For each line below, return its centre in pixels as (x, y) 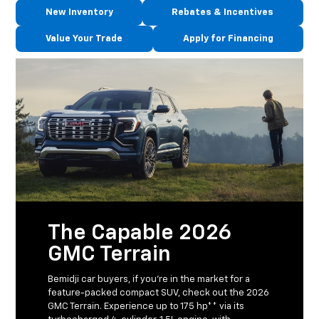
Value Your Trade (84, 39)
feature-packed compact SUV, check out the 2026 (159, 293)
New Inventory (79, 13)
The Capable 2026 (140, 234)
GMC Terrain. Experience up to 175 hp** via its (146, 307)
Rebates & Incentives (223, 13)
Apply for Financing (228, 39)
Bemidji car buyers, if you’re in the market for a (149, 280)
